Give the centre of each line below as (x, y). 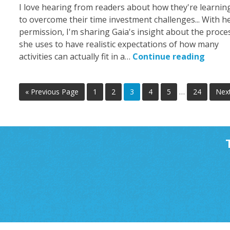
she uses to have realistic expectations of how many (119, 44)
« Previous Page (52, 92)
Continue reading (169, 57)
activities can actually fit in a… (76, 57)
